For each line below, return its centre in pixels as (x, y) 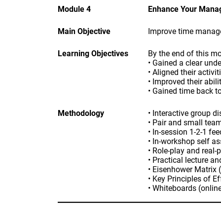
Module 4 (74, 9)
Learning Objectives (93, 54)
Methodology (81, 113)
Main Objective (84, 31)
